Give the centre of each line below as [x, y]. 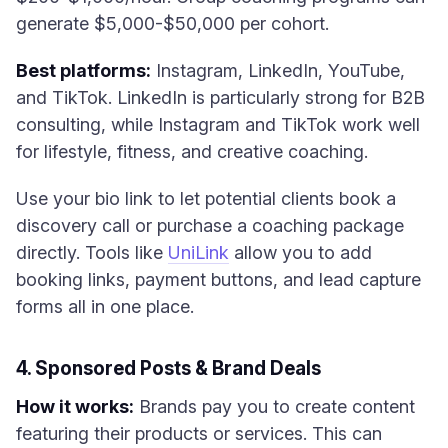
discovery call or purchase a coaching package [210, 225]
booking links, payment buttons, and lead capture [218, 279]
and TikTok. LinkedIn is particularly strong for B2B [220, 97]
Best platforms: [83, 70]
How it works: [75, 406]
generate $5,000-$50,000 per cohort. [172, 23]
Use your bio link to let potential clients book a [206, 198]
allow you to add [300, 252]
